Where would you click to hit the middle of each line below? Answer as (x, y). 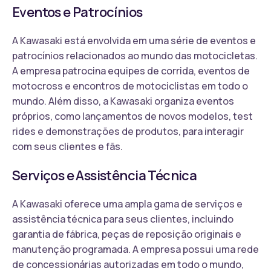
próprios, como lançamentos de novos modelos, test (132, 116)
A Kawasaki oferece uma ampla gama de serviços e (127, 204)
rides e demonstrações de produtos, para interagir (128, 131)
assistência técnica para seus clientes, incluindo (123, 219)
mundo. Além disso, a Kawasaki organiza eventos (123, 101)
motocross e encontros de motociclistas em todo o (130, 86)
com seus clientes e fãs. (67, 146)
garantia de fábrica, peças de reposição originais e (127, 234)
